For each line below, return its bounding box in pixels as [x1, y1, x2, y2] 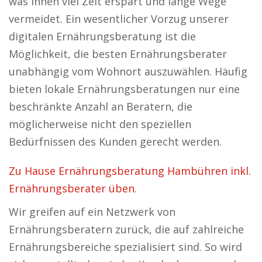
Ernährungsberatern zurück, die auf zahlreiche [9, 222, 244, 236]
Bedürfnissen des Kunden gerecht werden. [9, 135, 222, 149]
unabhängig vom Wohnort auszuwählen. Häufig [9, 64, 247, 78]
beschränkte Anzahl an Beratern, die [9, 99, 192, 113]
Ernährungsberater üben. [9, 181, 137, 195]
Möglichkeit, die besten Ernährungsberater [9, 47, 227, 61]
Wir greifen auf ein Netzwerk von [9, 205, 175, 219]
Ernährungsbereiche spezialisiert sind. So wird [9, 240, 242, 254]
